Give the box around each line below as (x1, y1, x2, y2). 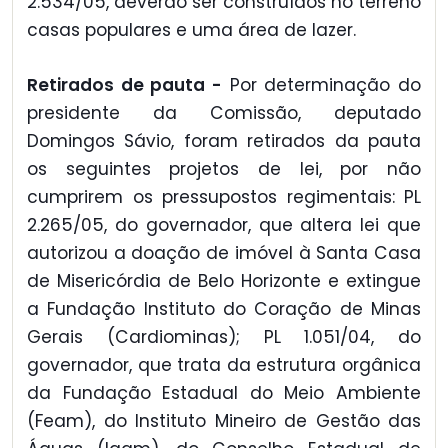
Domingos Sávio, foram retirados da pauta (27, 128, 421, 153)
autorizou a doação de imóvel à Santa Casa (27, 240, 421, 265)
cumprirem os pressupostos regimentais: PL (27, 184, 421, 209)
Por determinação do (222, 72, 421, 97)
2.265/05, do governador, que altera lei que (27, 212, 421, 237)
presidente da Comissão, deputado (27, 100, 421, 125)
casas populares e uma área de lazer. (27, 18, 356, 43)
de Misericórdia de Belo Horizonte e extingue (27, 268, 421, 293)
